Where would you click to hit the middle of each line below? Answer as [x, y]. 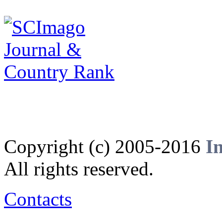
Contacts [38, 199]
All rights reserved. [79, 169]
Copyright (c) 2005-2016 [105, 147]
